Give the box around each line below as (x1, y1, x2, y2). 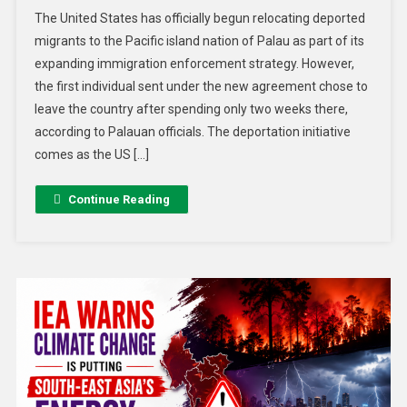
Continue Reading (67, 193, 170, 207)
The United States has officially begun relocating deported (34, 11, 365, 26)
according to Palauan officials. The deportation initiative (34, 124, 351, 140)
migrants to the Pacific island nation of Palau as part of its (34, 34, 364, 49)
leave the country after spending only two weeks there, (34, 102, 348, 117)
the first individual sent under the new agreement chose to (34, 79, 368, 94)
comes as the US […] (34, 147, 149, 163)
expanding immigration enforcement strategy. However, (34, 56, 354, 72)
